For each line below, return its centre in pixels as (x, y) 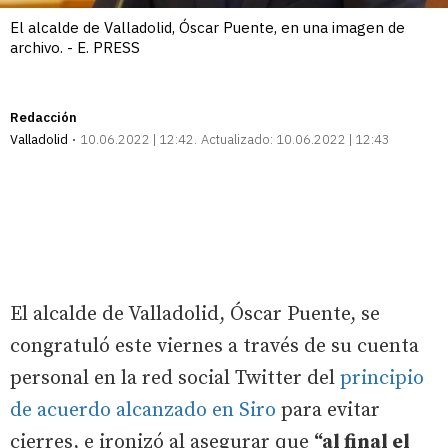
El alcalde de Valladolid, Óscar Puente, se (195, 314)
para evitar (328, 410)
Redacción (43, 117)
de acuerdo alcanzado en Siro (143, 410)
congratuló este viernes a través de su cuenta (214, 346)
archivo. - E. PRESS (75, 47)
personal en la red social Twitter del (175, 378)
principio (382, 378)
